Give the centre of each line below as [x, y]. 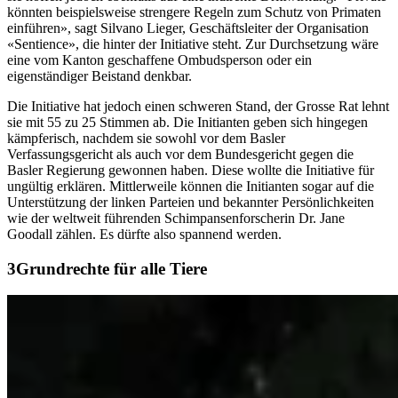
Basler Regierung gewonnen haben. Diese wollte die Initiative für [191, 171]
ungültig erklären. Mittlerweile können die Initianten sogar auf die [191, 187]
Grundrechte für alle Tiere [111, 268]
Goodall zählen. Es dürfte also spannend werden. [144, 235]
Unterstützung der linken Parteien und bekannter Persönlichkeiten [191, 203]
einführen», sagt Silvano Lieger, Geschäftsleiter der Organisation [188, 28]
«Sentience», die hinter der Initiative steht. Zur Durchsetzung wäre [193, 44]
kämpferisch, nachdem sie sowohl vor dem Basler [146, 139]
